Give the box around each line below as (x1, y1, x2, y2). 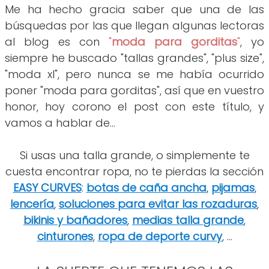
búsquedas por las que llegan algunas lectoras (5, 18, 264, 34)
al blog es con (5, 34, 109, 50)
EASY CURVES (13, 180, 82, 196)
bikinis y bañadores (23, 213, 127, 228)
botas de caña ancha (86, 180, 207, 196)
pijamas (211, 180, 255, 196)
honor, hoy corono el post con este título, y (5, 99, 264, 115)
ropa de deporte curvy (97, 229, 222, 244)
